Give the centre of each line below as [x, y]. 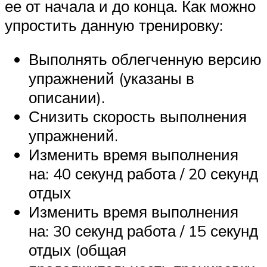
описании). [67, 97]
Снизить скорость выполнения [138, 117]
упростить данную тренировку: [114, 25]
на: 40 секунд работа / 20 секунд [143, 174]
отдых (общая [77, 250]
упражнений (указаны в [111, 78]
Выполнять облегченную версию [145, 59]
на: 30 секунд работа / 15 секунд [143, 231]
